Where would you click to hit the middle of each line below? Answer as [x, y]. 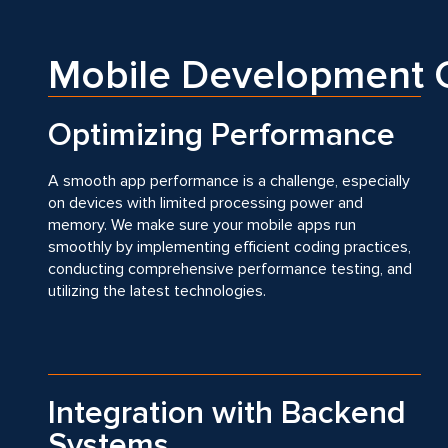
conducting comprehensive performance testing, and [230, 269]
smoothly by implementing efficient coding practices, [229, 247]
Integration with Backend [227, 413]
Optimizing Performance [221, 135]
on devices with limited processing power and [205, 203]
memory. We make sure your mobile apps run [202, 225]
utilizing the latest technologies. [157, 291]
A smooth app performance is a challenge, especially [229, 181]
